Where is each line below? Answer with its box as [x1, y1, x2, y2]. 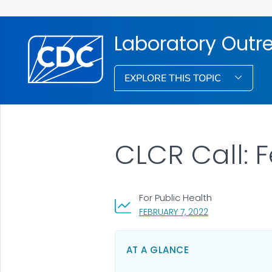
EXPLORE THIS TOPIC [124, 71, 224, 85]
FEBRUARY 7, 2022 [138, 205, 208, 218]
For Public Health [138, 191, 212, 204]
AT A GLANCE [126, 243, 189, 256]
